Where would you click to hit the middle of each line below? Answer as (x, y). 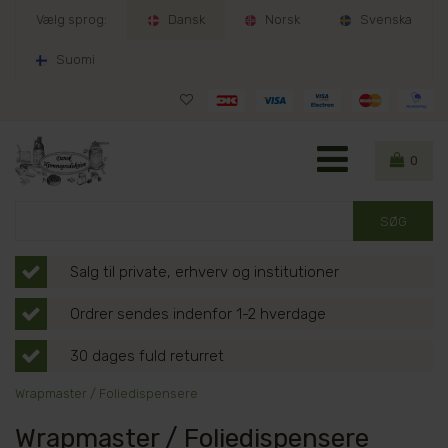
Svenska (386, 19)
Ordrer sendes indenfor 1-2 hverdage (198, 314)
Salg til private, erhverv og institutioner (204, 272)
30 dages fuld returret (147, 356)
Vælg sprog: (71, 19)
